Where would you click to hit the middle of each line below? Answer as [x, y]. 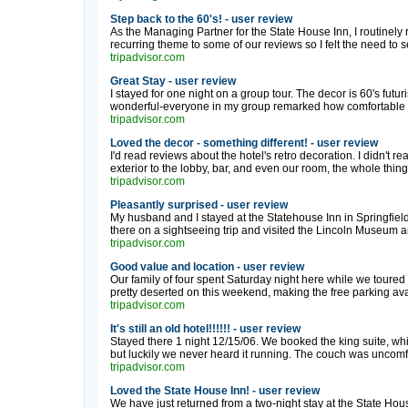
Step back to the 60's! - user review [201, 19]
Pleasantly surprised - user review [199, 205]
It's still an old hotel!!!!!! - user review [205, 329]
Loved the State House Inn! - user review [214, 391]
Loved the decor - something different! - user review [244, 143]
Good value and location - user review [207, 267]
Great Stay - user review [173, 81]
